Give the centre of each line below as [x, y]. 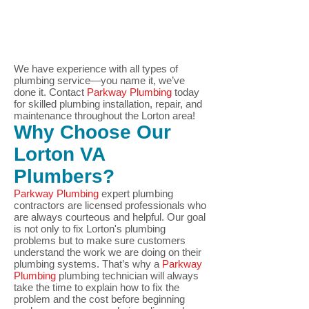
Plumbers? [64, 176]
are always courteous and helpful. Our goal [110, 217]
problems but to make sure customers [100, 240]
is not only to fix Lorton [64, 229]
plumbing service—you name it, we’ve [99, 80]
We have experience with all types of [96, 69]
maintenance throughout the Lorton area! [104, 116]
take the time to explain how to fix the [97, 287]
